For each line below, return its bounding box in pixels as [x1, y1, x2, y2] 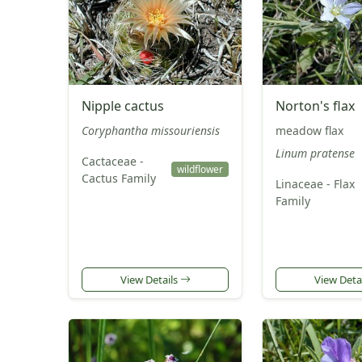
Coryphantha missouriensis [82, 122, 220, 138]
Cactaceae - [82, 153, 144, 169]
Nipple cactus [82, 96, 164, 115]
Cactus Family [82, 170, 156, 186]
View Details [120, 271, 180, 287]
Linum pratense [276, 145, 355, 161]
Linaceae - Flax [276, 175, 355, 192]
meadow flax [276, 122, 343, 138]
